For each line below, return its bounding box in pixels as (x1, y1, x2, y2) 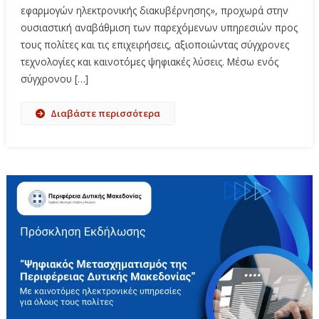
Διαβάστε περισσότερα (50, 107, 160, 120)
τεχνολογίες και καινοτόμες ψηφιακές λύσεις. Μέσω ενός (20, 55, 278, 69)
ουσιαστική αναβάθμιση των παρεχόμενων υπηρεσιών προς (20, 21, 298, 35)
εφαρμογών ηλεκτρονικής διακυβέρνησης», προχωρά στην (20, 4, 288, 18)
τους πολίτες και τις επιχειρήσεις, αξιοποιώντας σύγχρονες (20, 38, 289, 52)
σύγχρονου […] (20, 72, 88, 86)
